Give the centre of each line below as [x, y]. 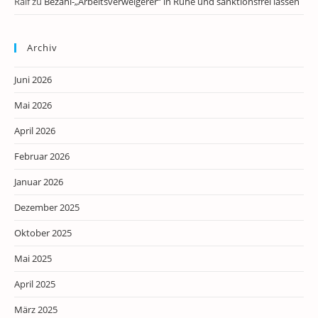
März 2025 [36, 309]
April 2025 [35, 284]
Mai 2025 [33, 258]
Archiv [42, 48]
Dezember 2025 [47, 207]
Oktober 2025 [43, 233]
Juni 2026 [33, 79]
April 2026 [35, 131]
